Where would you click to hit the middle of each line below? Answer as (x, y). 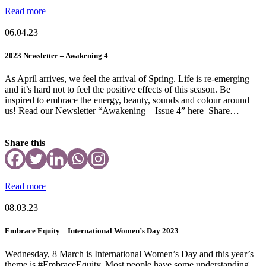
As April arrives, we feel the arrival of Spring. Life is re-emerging (127, 78)
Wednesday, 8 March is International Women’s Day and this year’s (129, 254)
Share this (25, 142)
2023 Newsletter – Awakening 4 (56, 55)
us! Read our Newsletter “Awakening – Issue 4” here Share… (122, 110)
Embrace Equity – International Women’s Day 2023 (92, 231)
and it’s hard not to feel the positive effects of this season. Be (118, 89)
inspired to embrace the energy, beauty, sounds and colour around (127, 100)
